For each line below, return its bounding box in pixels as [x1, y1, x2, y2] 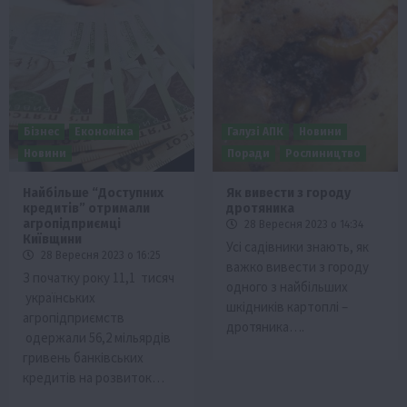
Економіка [74, 124, 134, 138]
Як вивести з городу [226, 184, 351, 201]
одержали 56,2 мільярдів [23, 328, 171, 346]
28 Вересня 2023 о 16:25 [38, 248, 161, 262]
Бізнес [24, 124, 59, 138]
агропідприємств [23, 308, 124, 326]
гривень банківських [23, 348, 144, 366]
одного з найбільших [226, 277, 348, 295]
